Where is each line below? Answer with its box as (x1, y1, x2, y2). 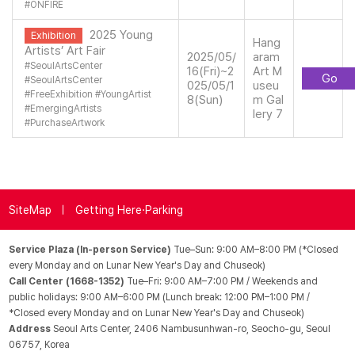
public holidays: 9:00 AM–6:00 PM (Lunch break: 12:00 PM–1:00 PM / (9, 292, 311, 303)
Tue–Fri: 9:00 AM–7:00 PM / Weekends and (127, 276, 319, 287)
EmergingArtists (30, 103, 101, 114)
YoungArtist (101, 89, 151, 100)
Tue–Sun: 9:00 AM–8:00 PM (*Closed (174, 244, 339, 255)
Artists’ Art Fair (25, 44, 105, 58)
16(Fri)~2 (187, 64, 234, 78)
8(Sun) (187, 93, 223, 107)
